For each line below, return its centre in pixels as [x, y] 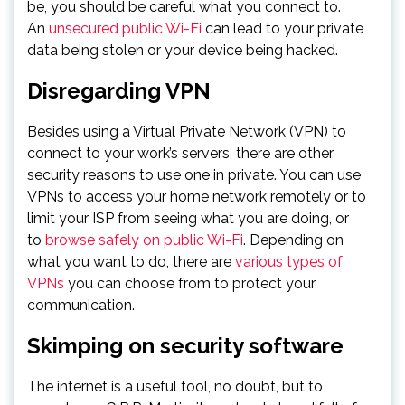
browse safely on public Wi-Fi [144, 240]
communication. [81, 305]
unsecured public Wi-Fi [125, 28]
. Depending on [293, 240]
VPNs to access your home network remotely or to [197, 196]
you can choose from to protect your [190, 283]
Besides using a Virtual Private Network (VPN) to [187, 131]
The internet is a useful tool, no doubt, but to [175, 386]
